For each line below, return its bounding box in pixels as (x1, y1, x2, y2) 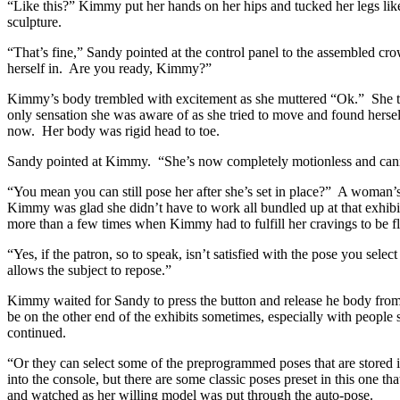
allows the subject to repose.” (7, 262, 171, 279)
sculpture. (7, 14, 62, 30)
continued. (7, 325, 66, 341)
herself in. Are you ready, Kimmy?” (7, 61, 215, 77)
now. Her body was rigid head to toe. (7, 123, 220, 139)
